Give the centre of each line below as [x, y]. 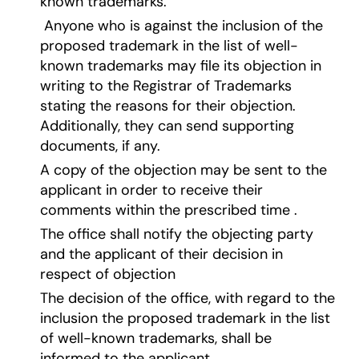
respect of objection [109, 274]
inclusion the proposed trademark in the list [185, 319]
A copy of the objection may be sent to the [183, 170]
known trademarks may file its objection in [180, 66]
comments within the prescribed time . [168, 210]
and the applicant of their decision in [161, 254]
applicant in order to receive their [151, 190]
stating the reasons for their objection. [167, 106]
